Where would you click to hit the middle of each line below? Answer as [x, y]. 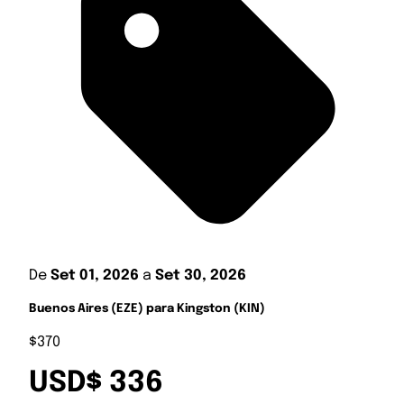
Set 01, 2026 [95, 275]
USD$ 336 [96, 384]
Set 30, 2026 [201, 275]
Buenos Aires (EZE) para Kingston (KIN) [147, 308]
